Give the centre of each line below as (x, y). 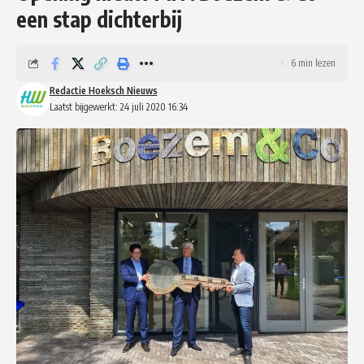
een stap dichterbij (99, 19)
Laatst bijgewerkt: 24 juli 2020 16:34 (118, 106)
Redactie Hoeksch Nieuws (103, 90)
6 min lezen (313, 63)
